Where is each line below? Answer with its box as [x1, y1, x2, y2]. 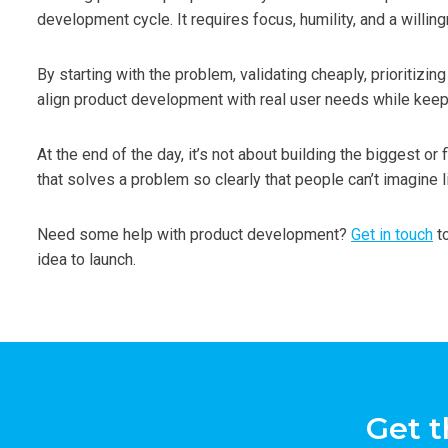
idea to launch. [37, 249, 136, 269]
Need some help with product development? [37, 224, 351, 244]
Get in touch [351, 224, 433, 244]
